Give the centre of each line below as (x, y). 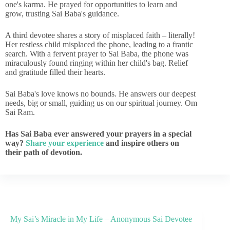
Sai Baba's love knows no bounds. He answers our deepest (100, 94)
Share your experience (65, 143)
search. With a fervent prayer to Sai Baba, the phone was (97, 54)
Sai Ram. (20, 112)
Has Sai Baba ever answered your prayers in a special (98, 134)
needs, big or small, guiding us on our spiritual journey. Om (101, 103)
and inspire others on (141, 143)
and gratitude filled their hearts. (55, 72)
